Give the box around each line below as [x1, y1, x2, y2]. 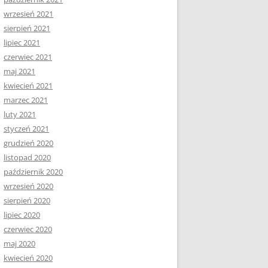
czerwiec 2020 [4, 224, 52, 234]
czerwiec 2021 [4, 51, 52, 62]
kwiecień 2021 [4, 80, 53, 91]
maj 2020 [4, 238, 35, 249]
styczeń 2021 [4, 123, 49, 134]
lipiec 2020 [4, 209, 40, 220]
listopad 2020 [4, 152, 51, 163]
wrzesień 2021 [4, 8, 53, 19]
